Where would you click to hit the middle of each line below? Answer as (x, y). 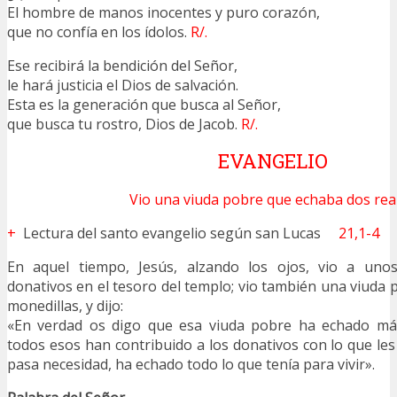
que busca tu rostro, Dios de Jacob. (124, 124)
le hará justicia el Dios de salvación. (123, 85)
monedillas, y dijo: (65, 305)
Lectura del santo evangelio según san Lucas (179, 233)
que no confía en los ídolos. (99, 31)
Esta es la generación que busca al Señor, (144, 104)
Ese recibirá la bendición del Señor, (122, 65)
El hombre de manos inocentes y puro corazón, (163, 12)
